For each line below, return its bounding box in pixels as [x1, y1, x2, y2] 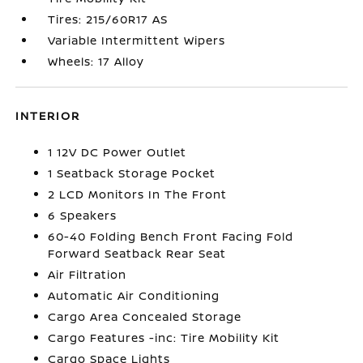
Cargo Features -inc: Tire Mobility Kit [48, 330, 280, 345]
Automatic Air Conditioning [48, 288, 220, 303]
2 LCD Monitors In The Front [48, 186, 228, 202]
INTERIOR [15, 108, 81, 123]
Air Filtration [48, 267, 127, 282]
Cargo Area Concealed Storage [48, 309, 242, 324]
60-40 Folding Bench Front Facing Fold [48, 228, 294, 244]
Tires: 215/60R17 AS [48, 11, 169, 27]
